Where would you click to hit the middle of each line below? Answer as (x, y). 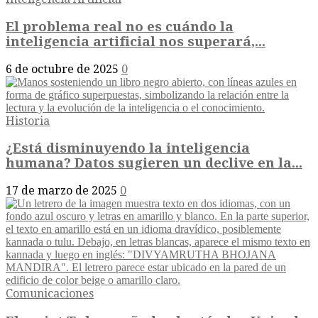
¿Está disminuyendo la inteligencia (128, 148)
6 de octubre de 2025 (62, 69)
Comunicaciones (50, 294)
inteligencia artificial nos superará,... (136, 42)
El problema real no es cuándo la (120, 27)
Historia (28, 121)
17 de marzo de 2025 (61, 191)
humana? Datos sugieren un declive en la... (154, 163)
